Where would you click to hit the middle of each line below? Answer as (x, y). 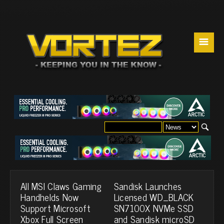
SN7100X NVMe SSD (154, 207)
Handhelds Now (50, 196)
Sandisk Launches (148, 185)
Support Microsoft (55, 207)
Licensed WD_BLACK (154, 196)
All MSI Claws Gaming (61, 185)
